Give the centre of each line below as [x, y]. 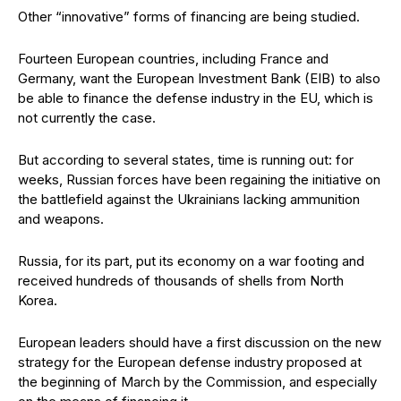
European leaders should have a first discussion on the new [200, 342]
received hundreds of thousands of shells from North [181, 281]
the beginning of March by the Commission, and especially [197, 382]
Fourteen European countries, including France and [173, 59]
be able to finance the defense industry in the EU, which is [196, 98]
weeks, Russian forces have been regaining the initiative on [199, 179]
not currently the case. [87, 118]
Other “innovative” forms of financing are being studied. [189, 17]
